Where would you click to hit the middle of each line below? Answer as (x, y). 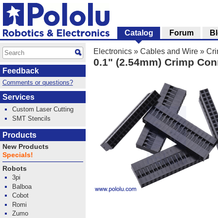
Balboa (22, 186)
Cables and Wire (169, 51)
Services (18, 97)
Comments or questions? (37, 83)
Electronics (113, 51)
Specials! (18, 155)
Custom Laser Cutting (43, 109)
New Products (25, 146)
